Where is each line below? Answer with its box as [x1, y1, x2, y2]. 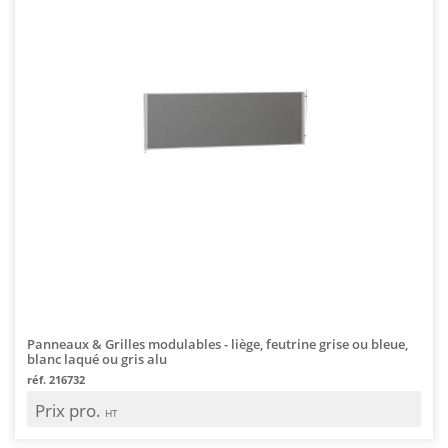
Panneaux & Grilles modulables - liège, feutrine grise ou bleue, [27, 334, 408, 353]
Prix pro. [35, 398, 105, 422]
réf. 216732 [27, 371, 85, 387]
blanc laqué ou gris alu [27, 349, 167, 368]
